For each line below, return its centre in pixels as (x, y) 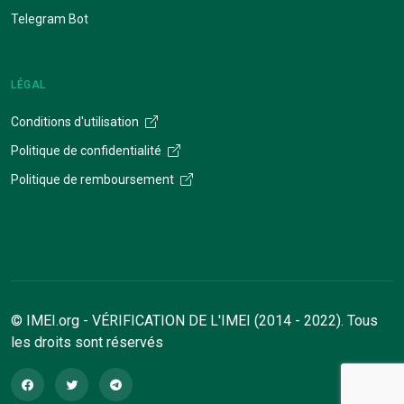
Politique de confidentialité (87, 150)
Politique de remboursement (94, 179)
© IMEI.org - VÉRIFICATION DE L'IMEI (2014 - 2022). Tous (194, 320)
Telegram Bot (50, 18)
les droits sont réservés (87, 342)
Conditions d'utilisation (76, 121)
